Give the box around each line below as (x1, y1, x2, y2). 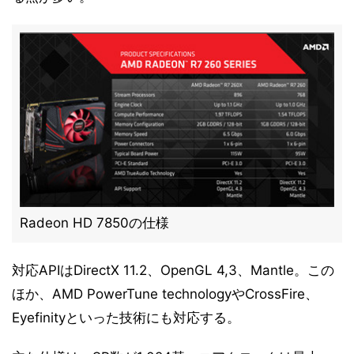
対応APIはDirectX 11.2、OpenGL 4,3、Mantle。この (12, 262, 334, 278)
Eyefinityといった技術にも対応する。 (12, 310, 240, 326)
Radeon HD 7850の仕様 (20, 215, 169, 231)
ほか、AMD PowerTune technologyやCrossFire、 (12, 286, 318, 302)
